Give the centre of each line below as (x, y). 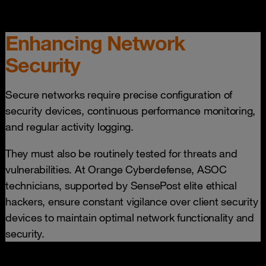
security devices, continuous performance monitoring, (130, 110)
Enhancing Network (95, 43)
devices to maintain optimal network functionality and (130, 217)
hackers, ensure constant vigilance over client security (132, 201)
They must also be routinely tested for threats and (121, 153)
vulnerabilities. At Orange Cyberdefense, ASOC (116, 169)
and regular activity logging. (69, 126)
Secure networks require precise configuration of (119, 94)
